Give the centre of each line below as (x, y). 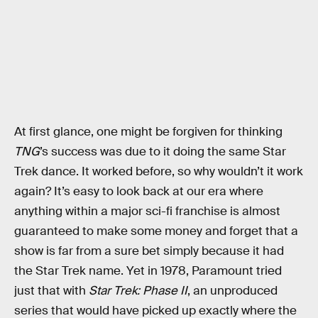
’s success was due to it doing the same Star (163, 151)
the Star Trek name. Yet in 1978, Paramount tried (148, 270)
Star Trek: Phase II (138, 290)
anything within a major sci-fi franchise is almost (147, 211)
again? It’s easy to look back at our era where (139, 191)
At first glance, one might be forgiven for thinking (148, 131)
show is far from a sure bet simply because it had (149, 251)
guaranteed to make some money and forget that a (156, 231)
